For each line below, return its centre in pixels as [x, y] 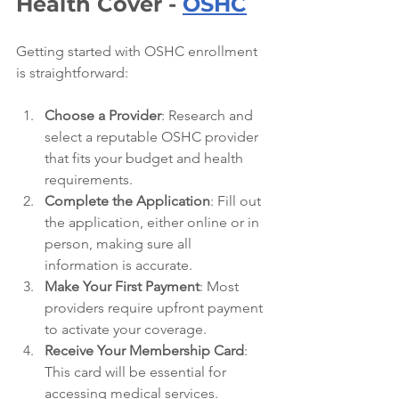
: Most [221, 286]
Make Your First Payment [122, 286]
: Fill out [237, 200]
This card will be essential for [137, 371]
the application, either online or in [154, 222]
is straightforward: [72, 72]
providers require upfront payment [155, 307]
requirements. [89, 179]
